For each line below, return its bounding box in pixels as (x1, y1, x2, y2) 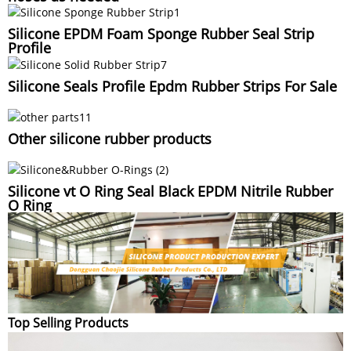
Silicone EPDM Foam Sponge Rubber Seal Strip (8, 24, 314, 44)
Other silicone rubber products (8, 128, 212, 148)
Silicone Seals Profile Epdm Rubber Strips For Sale (8, 77, 337, 96)
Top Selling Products (8, 314, 128, 332)
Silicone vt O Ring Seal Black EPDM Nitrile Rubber (8, 181, 333, 201)
